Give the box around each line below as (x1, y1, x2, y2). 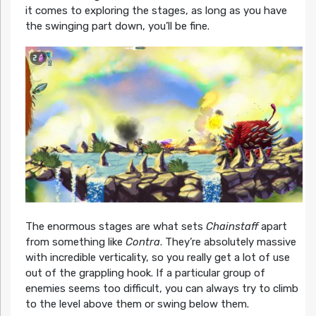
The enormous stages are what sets (25, 219, 206, 233)
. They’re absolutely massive (159, 235, 296, 248)
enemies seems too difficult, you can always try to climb (25, 281, 298, 295)
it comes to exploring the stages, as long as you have (25, 4, 287, 18)
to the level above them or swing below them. (25, 297, 249, 310)
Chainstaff (205, 219, 258, 233)
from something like (25, 235, 126, 248)
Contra (125, 235, 160, 248)
